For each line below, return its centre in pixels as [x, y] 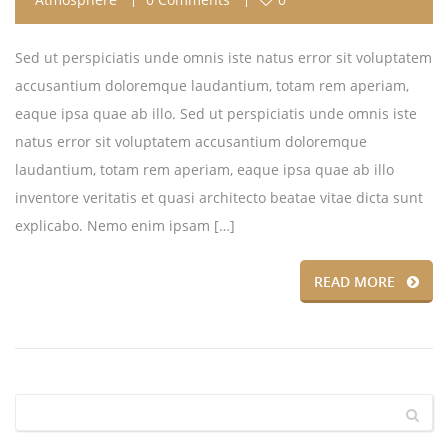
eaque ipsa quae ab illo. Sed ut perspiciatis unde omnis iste [216, 113]
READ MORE [354, 281]
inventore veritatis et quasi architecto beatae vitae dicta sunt [219, 197]
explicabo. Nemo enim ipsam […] [125, 225]
